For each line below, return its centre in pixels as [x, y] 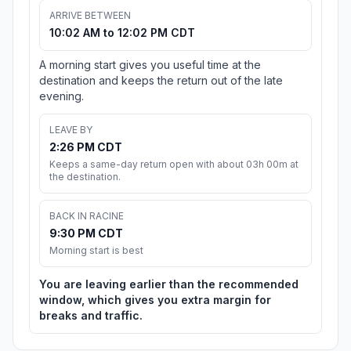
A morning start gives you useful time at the [150, 65]
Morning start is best [96, 251]
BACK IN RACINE [87, 216]
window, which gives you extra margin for [155, 300]
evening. [62, 96]
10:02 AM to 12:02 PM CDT [122, 33]
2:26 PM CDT [86, 147]
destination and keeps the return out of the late [161, 81]
